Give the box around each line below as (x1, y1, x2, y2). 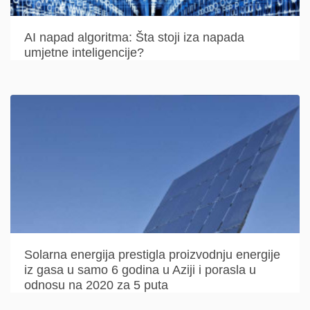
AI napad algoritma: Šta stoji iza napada (24, 30, 244, 44)
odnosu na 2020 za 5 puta (24, 278, 168, 292)
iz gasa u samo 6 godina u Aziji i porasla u (24, 263, 256, 277)
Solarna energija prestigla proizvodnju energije (24, 248, 280, 262)
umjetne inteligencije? (24, 46, 144, 60)
